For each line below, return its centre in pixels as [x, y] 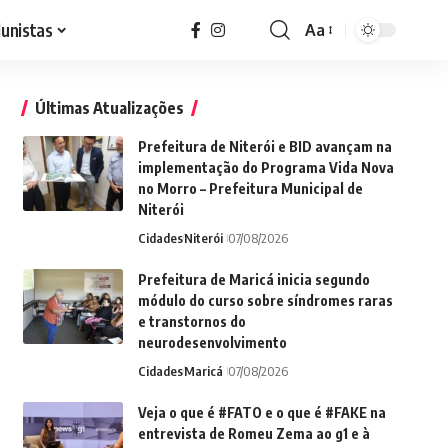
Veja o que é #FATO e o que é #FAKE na [261, 412]
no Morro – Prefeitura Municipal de [250, 188]
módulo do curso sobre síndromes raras [265, 300]
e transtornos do [191, 321]
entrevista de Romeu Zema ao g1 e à [253, 433]
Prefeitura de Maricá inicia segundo [253, 279]
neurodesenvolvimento [212, 342]
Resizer [331, 68]
